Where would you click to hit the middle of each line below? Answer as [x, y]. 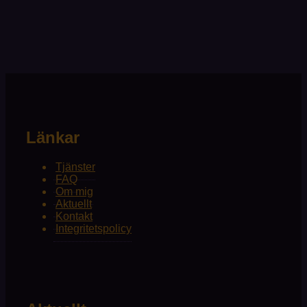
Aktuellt [74, 204]
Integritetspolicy [94, 228]
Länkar [53, 137]
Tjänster [75, 167]
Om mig [74, 191]
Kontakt [74, 216]
